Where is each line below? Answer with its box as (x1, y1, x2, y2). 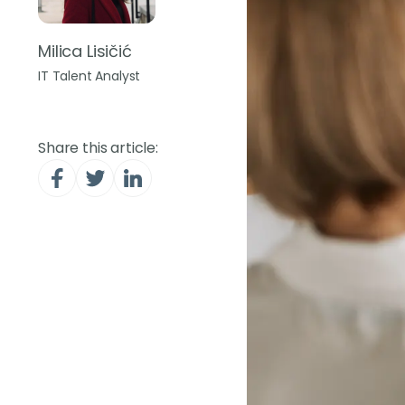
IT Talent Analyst (38, 67, 141, 85)
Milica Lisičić (38, 40, 132, 62)
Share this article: (38, 137, 158, 158)
